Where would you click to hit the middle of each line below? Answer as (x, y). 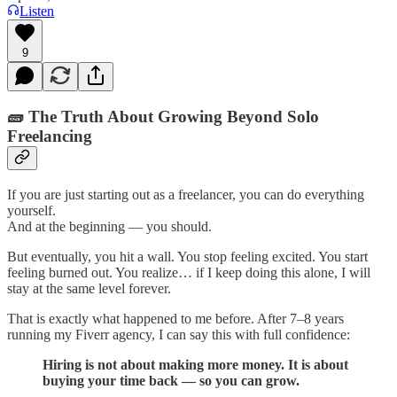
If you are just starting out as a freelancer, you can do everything (186, 194)
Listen (37, 11)
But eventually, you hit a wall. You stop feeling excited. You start (187, 256)
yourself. (31, 210)
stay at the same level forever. (89, 288)
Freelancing (50, 136)
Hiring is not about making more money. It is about (195, 364)
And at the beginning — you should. (109, 226)
